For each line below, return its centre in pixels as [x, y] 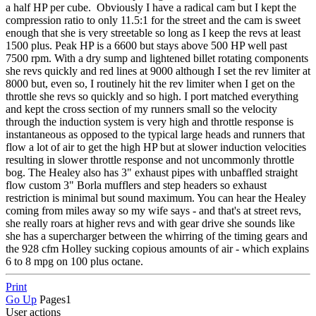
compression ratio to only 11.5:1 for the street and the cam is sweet [153, 20]
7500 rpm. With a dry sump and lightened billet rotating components [157, 58]
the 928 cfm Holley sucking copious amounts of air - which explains [157, 248]
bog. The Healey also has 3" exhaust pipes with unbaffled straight [152, 172]
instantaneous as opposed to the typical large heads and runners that [155, 134]
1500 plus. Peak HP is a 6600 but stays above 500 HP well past [146, 45]
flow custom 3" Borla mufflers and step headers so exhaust [136, 185]
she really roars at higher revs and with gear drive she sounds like [150, 223]
